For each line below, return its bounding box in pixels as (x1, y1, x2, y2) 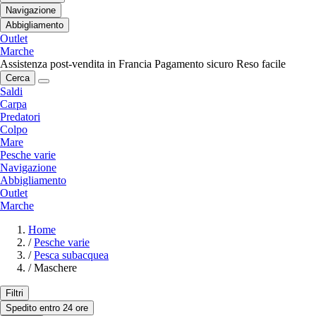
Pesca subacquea (34, 248, 109, 261)
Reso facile (236, 57, 286, 70)
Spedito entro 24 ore (6, 302, 88, 313)
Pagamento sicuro (154, 57, 233, 70)
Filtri (6, 287, 23, 298)
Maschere (34, 261, 77, 274)
